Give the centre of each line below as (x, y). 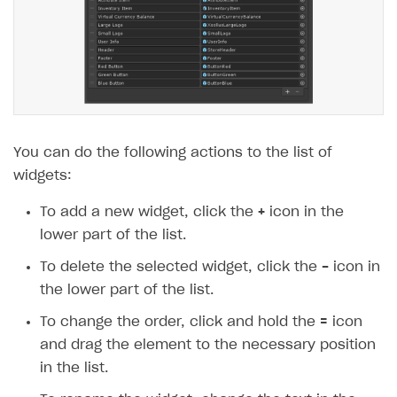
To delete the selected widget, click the (181, 268)
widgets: (43, 176)
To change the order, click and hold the (180, 323)
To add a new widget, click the (149, 213)
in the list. (74, 369)
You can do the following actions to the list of (173, 153)
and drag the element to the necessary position (208, 346)
